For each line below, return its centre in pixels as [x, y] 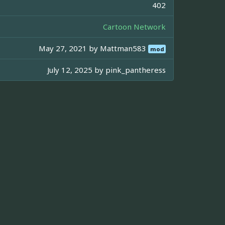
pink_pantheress [136, 70]
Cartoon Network [134, 26]
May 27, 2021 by [70, 48]
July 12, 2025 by [76, 70]
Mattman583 [124, 48]
